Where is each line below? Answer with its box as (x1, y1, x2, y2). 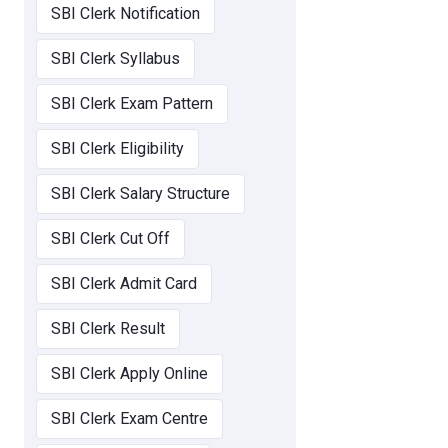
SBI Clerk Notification (51, 4, 200, 24)
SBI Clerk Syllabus (51, 49, 180, 69)
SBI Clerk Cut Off (51, 229, 170, 249)
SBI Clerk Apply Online (51, 364, 208, 384)
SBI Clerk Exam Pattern (51, 94, 213, 114)
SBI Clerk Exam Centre (51, 409, 208, 429)
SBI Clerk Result (51, 319, 165, 339)
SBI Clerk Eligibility (51, 139, 184, 159)
